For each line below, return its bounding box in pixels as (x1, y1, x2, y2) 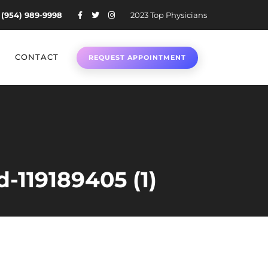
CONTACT (15, 52, 59, 62)
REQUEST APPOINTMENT (89, 53, 186, 62)
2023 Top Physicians (130, 10, 207, 20)
